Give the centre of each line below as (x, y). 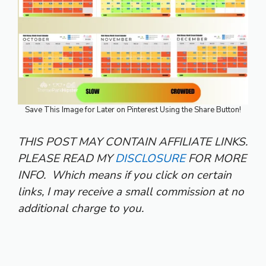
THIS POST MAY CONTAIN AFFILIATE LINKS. (133, 142)
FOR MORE (216, 159)
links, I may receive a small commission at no (131, 192)
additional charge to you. (81, 209)
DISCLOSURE (150, 159)
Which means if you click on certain (142, 175)
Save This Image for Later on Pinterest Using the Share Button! (133, 110)
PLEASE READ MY (66, 159)
